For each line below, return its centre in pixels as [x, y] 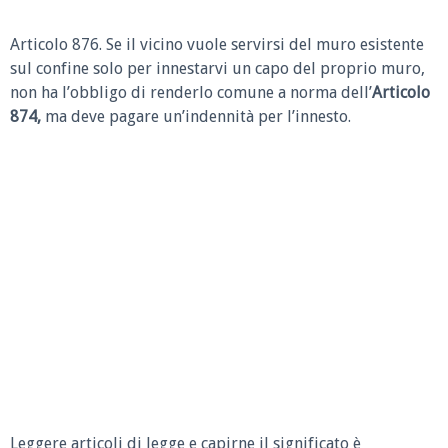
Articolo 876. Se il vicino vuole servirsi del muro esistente [217, 44]
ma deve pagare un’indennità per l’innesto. [198, 116]
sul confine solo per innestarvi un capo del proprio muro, [217, 68]
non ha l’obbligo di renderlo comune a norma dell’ [191, 92]
